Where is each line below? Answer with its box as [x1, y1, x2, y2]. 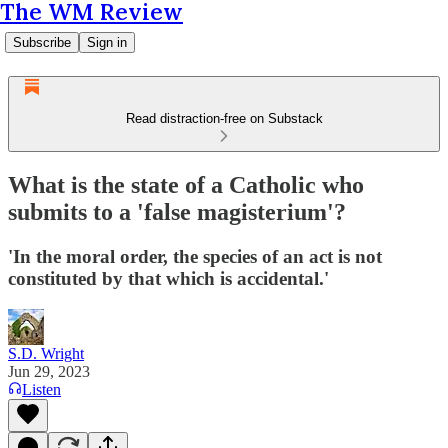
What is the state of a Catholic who [8, 171, 364, 198]
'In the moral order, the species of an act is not [8, 245, 382, 267]
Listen [22, 380, 61, 398]
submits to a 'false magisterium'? [8, 198, 346, 225]
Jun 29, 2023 [8, 362, 90, 380]
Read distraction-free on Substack [125, 111, 323, 126]
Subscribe [13, 35, 71, 50]
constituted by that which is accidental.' [8, 267, 329, 289]
